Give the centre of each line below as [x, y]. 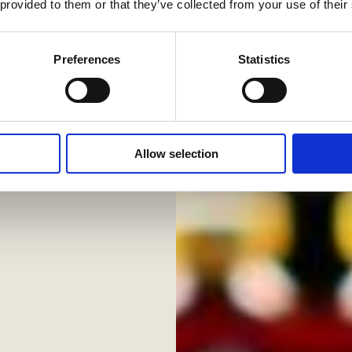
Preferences [87, 59]
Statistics [264, 59]
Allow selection [176, 153]
